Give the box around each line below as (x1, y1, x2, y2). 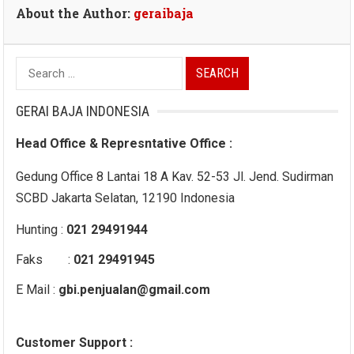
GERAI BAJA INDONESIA (16, 103, 150, 120)
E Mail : (16, 282, 59, 298)
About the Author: (16, 5, 134, 22)
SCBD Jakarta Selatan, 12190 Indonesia (16, 190, 235, 206)
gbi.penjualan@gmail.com (58, 282, 211, 298)
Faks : (16, 252, 74, 268)
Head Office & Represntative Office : (16, 136, 233, 152)
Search (15, 59, 54, 75)
